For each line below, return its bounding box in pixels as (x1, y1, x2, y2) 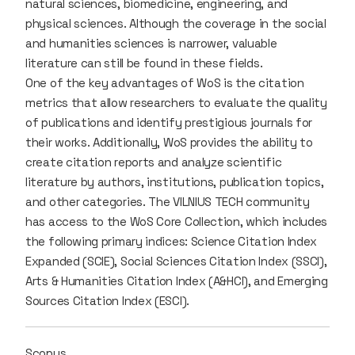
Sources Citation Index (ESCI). (25, 292, 189, 308)
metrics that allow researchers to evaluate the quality (25, 94, 327, 110)
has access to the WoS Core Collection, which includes (25, 213, 328, 229)
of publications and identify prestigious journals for (25, 114, 313, 130)
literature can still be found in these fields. (25, 55, 263, 71)
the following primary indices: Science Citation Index (25, 233, 318, 249)
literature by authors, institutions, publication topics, (25, 174, 324, 189)
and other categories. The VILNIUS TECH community (25, 193, 310, 209)
